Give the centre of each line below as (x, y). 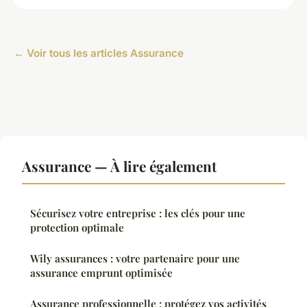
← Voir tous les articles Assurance (99, 53)
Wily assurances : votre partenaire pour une (135, 259)
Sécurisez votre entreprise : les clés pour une (138, 213)
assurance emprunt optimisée (101, 273)
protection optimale (77, 228)
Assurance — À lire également (119, 166)
